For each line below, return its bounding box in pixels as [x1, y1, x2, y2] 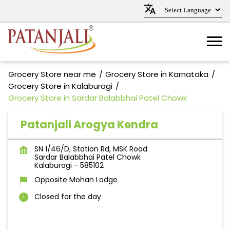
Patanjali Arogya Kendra [21, 117, 158, 132]
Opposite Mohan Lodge [34, 175, 118, 185]
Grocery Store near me [8, 69, 96, 80]
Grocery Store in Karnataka [105, 69, 208, 80]
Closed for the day [34, 191, 101, 202]
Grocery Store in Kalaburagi [8, 81, 112, 91]
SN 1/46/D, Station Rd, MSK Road [34, 144, 147, 154]
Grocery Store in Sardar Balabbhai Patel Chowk [8, 92, 187, 103]
